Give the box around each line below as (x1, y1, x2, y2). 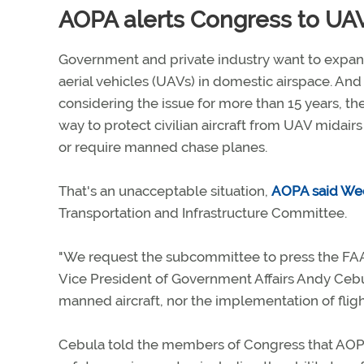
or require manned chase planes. (58, 139, 267, 155)
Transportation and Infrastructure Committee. (58, 205, 347, 221)
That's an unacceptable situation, (58, 183, 271, 199)
